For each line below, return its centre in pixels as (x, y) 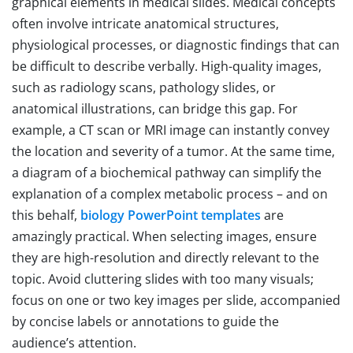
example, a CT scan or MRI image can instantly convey (171, 130)
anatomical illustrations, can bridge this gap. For (155, 108)
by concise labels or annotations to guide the (145, 321)
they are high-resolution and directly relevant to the (165, 257)
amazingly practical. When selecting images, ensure (164, 236)
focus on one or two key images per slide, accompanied (176, 300)
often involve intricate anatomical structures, (145, 23)
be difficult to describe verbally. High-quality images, (167, 66)
